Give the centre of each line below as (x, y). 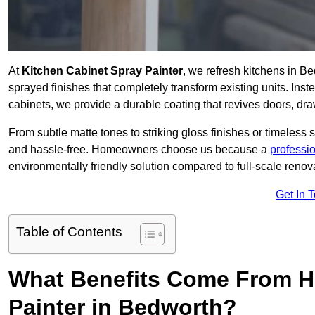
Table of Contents (69, 232)
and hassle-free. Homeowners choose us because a (139, 150)
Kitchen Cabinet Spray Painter (102, 71)
